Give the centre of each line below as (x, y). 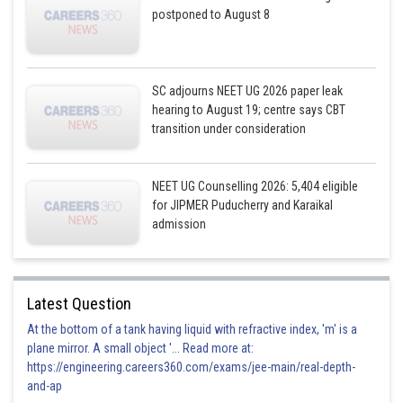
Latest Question (79, 304)
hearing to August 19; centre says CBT (249, 110)
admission (179, 224)
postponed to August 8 (211, 14)
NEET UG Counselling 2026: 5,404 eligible (255, 186)
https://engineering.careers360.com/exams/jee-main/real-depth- (191, 367)
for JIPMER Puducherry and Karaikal (243, 205)
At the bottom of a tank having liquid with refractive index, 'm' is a (192, 329)
